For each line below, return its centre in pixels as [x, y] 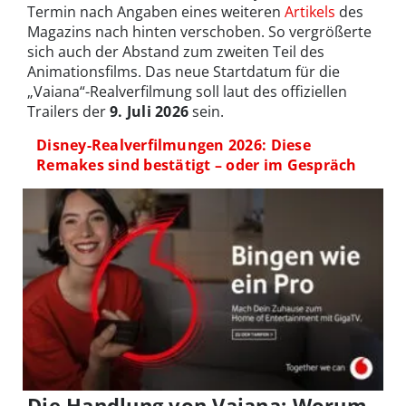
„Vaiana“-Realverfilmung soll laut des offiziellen [187, 92]
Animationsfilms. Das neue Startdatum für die [184, 72]
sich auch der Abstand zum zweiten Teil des [176, 52]
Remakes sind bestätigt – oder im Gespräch [197, 165]
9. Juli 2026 [151, 111]
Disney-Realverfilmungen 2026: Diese [174, 145]
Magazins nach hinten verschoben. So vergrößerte [199, 32]
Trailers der [68, 111]
